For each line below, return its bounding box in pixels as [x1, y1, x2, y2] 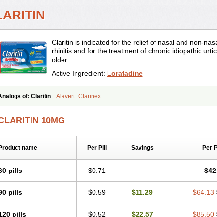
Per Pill [87, 144, 107, 151]
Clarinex [78, 93, 101, 100]
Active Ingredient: [51, 69, 107, 77]
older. [51, 56, 69, 63]
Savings [131, 144, 154, 151]
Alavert [56, 93, 75, 100]
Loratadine [107, 69, 143, 77]
